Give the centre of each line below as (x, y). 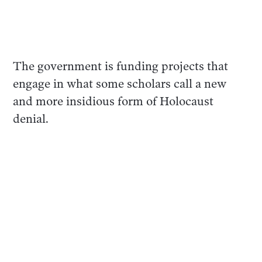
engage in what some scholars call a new (120, 84)
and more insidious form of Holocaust (113, 101)
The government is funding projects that (121, 66)
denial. (31, 119)
